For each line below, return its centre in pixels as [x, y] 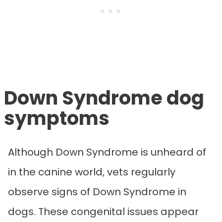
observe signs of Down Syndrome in [97, 192]
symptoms [57, 118]
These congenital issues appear [118, 212]
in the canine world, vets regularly [92, 172]
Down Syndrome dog [104, 98]
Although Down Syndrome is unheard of [107, 152]
